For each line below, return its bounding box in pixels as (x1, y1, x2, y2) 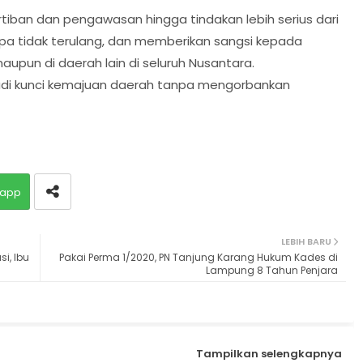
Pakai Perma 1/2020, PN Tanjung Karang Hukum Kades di (58, 250, 338, 264)
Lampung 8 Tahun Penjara (205, 263, 338, 277)
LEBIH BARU (280, 234, 331, 248)
